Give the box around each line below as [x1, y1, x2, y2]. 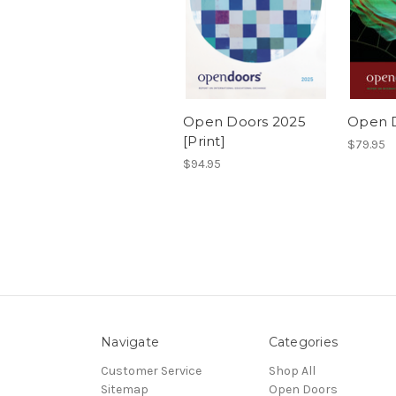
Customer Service [101, 363, 202, 379]
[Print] [183, 133, 225, 150]
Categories [268, 334, 338, 351]
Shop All [268, 363, 316, 379]
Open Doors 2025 [183, 113, 306, 131]
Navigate [101, 334, 159, 351]
